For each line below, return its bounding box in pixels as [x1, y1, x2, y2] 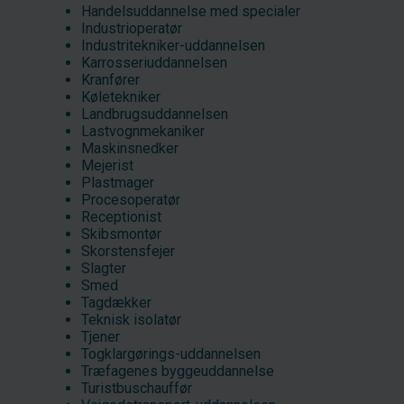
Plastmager [81, 173, 154, 191]
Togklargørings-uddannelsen [81, 344, 261, 363]
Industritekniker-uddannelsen [81, 36, 265, 54]
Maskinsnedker [81, 139, 179, 157]
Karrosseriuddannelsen [81, 53, 227, 71]
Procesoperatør [81, 190, 180, 208]
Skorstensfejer [81, 242, 175, 260]
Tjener [81, 327, 120, 345]
